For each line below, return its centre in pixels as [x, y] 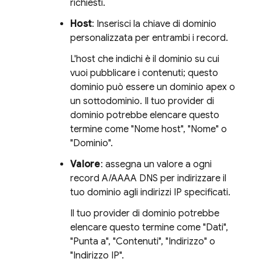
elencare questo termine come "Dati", [149, 227]
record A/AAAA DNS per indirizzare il [148, 178]
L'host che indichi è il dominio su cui [145, 59]
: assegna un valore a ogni [156, 164]
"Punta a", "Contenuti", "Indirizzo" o [143, 241]
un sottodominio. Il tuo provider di [142, 101]
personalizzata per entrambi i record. [149, 38]
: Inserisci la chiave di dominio [154, 24]
